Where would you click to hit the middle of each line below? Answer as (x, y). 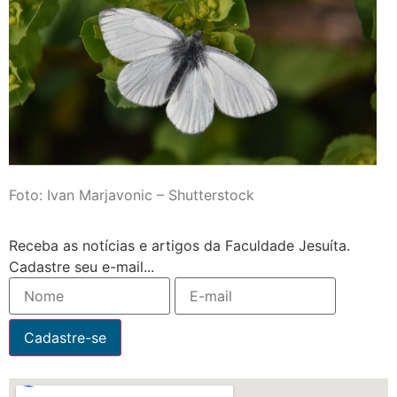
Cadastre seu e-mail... (82, 266)
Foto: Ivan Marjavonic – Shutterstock (132, 195)
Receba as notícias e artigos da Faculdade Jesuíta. (179, 245)
